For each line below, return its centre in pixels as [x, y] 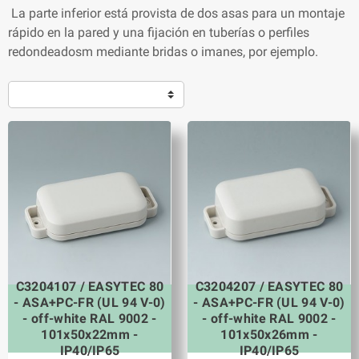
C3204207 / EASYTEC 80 [269, 286]
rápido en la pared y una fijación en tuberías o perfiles [159, 33]
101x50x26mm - [269, 334]
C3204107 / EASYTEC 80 [90, 286]
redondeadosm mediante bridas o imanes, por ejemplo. [163, 52]
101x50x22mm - [90, 334]
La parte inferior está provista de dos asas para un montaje [176, 14]
